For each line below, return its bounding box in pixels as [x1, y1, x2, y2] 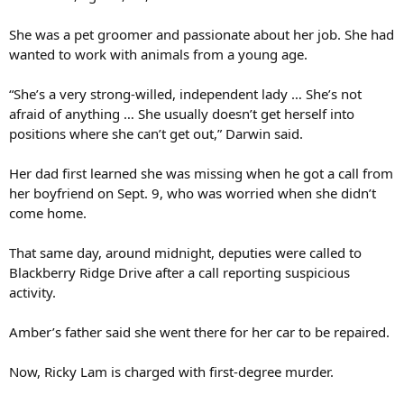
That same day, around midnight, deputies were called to [9, 243, 362, 262]
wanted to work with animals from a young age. [9, 45, 308, 64]
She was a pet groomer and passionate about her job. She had [9, 25, 394, 44]
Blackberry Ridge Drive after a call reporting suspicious [9, 263, 350, 282]
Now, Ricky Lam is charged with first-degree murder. [9, 363, 334, 381]
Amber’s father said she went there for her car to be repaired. [9, 323, 390, 342]
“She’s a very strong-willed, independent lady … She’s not [9, 85, 362, 104]
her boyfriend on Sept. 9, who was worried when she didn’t [9, 184, 376, 203]
